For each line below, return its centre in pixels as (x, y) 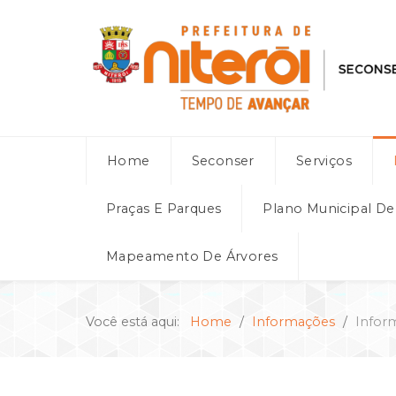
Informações (293, 321)
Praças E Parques (164, 208)
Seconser (223, 160)
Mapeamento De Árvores (192, 256)
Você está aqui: (136, 321)
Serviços (324, 160)
